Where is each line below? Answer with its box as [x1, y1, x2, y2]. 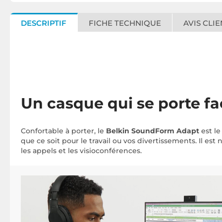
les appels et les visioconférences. [21, 146, 142, 155]
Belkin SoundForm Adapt [106, 126, 199, 135]
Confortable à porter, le [21, 126, 106, 135]
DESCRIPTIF [21, 18, 66, 28]
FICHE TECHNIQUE [89, 18, 161, 28]
